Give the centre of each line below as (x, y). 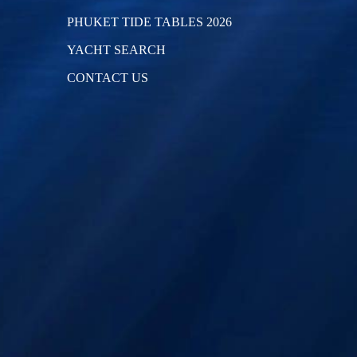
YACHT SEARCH (116, 49)
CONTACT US (107, 77)
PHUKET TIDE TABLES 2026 (149, 22)
